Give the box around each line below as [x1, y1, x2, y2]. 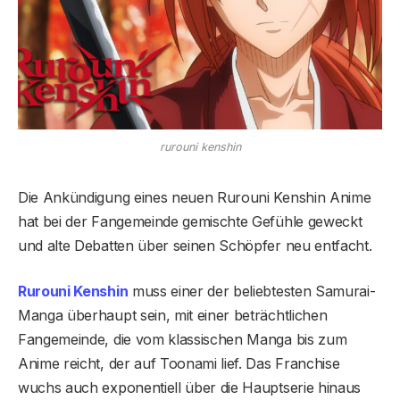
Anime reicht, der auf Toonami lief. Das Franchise [18, 354, 340, 372]
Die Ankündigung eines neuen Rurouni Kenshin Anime [18, 187, 371, 206]
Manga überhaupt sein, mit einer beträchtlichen [18, 305, 328, 324]
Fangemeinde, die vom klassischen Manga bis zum [18, 329, 347, 348]
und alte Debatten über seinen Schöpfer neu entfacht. [18, 236, 372, 254]
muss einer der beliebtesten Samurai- [128, 281, 376, 300]
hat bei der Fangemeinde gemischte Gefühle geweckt [18, 212, 362, 230]
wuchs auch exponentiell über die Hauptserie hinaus [18, 378, 361, 396]
